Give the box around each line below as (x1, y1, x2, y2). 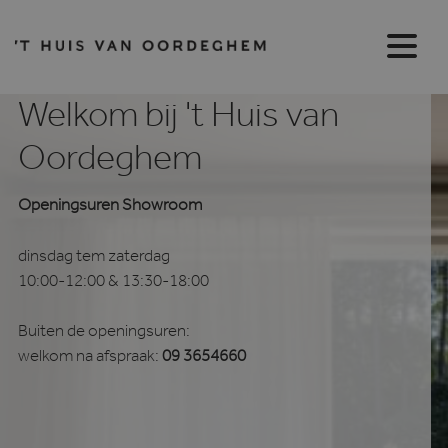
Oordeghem (17, 145, 202, 181)
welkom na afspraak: (17, 350, 159, 367)
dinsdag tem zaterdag (17, 249, 170, 267)
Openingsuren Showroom (17, 199, 202, 216)
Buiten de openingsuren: (17, 325, 190, 342)
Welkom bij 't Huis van (17, 102, 339, 138)
